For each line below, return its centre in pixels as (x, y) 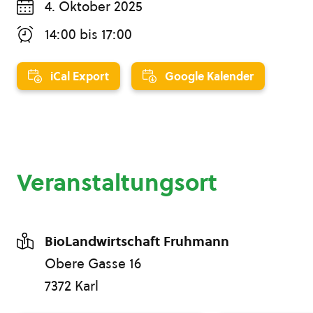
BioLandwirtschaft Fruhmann (137, 241)
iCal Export (80, 76)
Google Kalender (209, 76)
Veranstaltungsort (117, 182)
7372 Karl (72, 285)
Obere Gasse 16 (93, 263)
